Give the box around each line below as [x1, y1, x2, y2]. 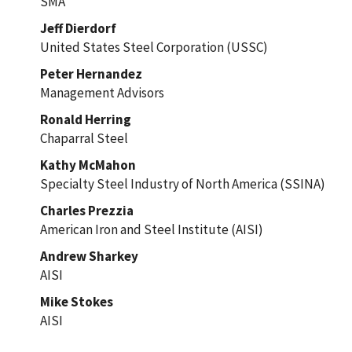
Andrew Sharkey [39, 247, 138, 265]
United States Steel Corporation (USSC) [39, 38, 268, 56]
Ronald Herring [39, 110, 131, 128]
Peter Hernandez [39, 64, 142, 82]
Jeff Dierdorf [39, 19, 116, 37]
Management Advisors [39, 83, 164, 101]
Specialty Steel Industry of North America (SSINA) [39, 174, 325, 192]
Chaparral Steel [39, 129, 128, 147]
